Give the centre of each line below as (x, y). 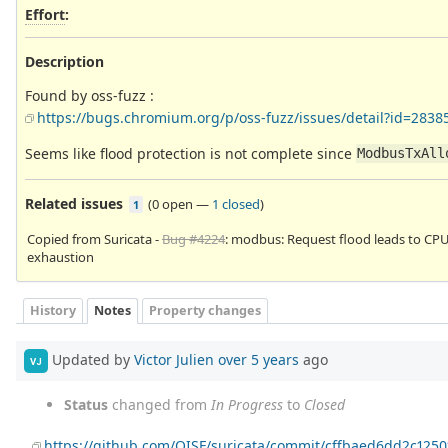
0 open (172, 203)
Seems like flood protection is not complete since (190, 153)
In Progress (247, 405)
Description (64, 61)
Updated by (91, 359)
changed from (159, 405)
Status (86, 405)
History (53, 311)
